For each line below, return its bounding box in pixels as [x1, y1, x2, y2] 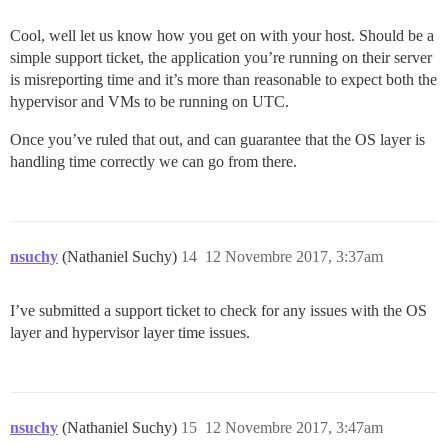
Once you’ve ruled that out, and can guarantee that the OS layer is [10, 131, 425, 149]
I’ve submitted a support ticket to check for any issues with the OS [10, 302, 427, 320]
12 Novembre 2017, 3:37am [205, 248, 383, 266]
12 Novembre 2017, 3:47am [205, 419, 383, 437]
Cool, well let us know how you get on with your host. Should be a [10, 27, 434, 45]
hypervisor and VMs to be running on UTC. [10, 93, 289, 111]
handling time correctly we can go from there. [10, 153, 297, 171]
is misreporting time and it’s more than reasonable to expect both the [10, 71, 437, 89]
